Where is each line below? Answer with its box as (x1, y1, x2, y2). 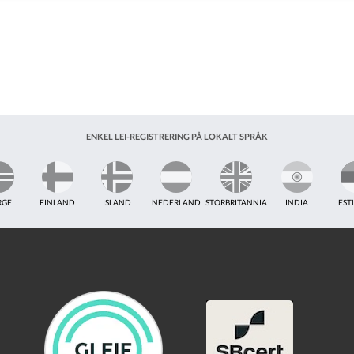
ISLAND (102, 197, 131, 207)
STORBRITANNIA (205, 197, 267, 207)
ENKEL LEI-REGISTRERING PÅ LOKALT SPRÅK (86, 131, 268, 141)
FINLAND (40, 197, 75, 207)
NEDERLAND (151, 197, 201, 207)
